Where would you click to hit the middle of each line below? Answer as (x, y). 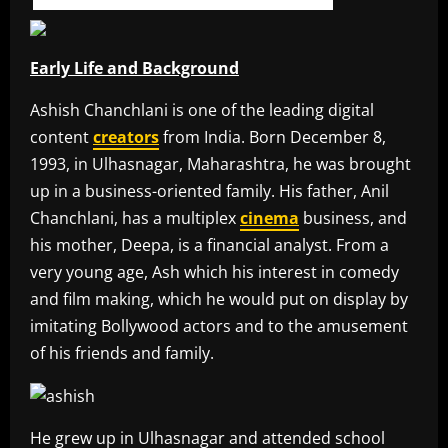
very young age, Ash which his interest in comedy (214, 272)
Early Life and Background (134, 68)
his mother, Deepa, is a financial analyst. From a (209, 245)
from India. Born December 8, (272, 137)
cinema (269, 218)
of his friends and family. (122, 353)
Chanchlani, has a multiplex (135, 218)
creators (126, 137)
